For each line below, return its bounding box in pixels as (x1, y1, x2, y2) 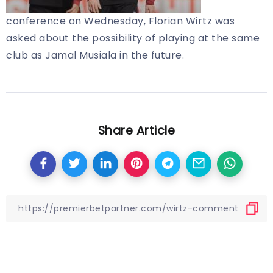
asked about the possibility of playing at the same (6, 31, 260, 45)
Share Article (97, 122, 175, 139)
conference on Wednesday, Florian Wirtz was (6, 14, 235, 28)
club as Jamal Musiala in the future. (6, 48, 184, 62)
